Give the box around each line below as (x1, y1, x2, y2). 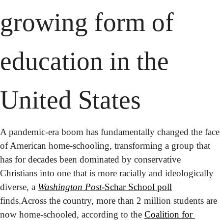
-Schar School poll (102, 181, 172, 192)
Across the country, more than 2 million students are (21, 195, 217, 206)
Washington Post (38, 181, 102, 192)
